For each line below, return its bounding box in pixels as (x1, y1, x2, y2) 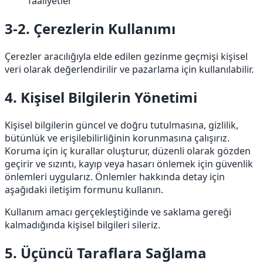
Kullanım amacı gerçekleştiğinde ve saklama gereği (5, 205, 231, 218)
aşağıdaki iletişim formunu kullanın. (5, 183, 163, 196)
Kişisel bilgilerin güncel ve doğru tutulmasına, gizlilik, (5, 118, 238, 131)
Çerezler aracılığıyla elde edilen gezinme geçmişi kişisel (5, 50, 248, 63)
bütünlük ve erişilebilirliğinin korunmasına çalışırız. (5, 131, 230, 144)
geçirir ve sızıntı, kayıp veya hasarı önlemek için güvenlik (5, 157, 253, 170)
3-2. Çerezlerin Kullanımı (5, 19, 176, 39)
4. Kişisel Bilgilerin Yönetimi (5, 87, 197, 107)
